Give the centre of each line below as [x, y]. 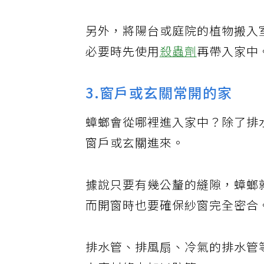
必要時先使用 [123, 59]
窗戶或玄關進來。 [136, 151]
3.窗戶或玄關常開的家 [159, 101]
